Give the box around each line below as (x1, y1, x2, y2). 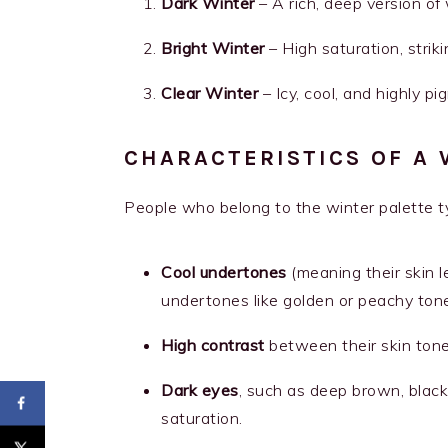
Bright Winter (161, 38, 265, 59)
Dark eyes (161, 380, 239, 401)
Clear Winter (161, 83, 258, 104)
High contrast (161, 335, 265, 356)
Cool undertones (161, 262, 287, 283)
